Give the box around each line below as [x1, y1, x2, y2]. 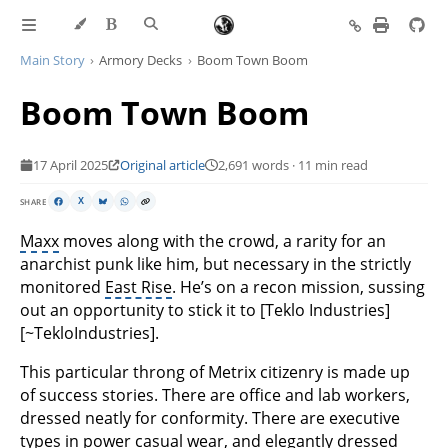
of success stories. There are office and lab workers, [20, 383, 410, 406]
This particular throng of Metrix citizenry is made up [20, 360, 410, 383]
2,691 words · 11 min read [217, 156, 368, 174]
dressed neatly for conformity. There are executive [20, 406, 400, 429]
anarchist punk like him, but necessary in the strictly [20, 252, 411, 275]
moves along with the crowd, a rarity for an [59, 229, 386, 252]
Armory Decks [99, 51, 183, 69]
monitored [20, 275, 105, 298]
